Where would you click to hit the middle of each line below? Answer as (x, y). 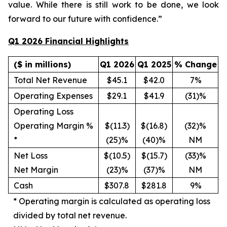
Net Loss (31, 156)
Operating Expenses (53, 96)
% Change (195, 64)
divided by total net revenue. (70, 215)
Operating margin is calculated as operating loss (115, 201)
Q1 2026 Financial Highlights (68, 41)
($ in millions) (42, 64)
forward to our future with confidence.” (88, 19)
